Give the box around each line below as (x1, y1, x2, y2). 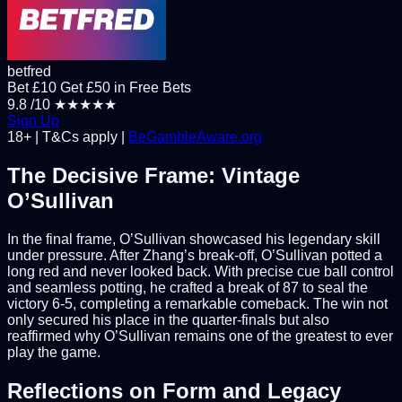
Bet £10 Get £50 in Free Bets (7, 80, 191, 96)
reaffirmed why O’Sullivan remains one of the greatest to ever (7, 328, 393, 344)
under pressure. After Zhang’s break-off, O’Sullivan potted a (7, 247, 382, 263)
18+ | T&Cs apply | (7, 129, 128, 145)
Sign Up (7, 113, 59, 129)
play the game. (7, 344, 100, 360)
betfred (7, 64, 51, 80)
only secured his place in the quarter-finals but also (7, 311, 329, 328)
